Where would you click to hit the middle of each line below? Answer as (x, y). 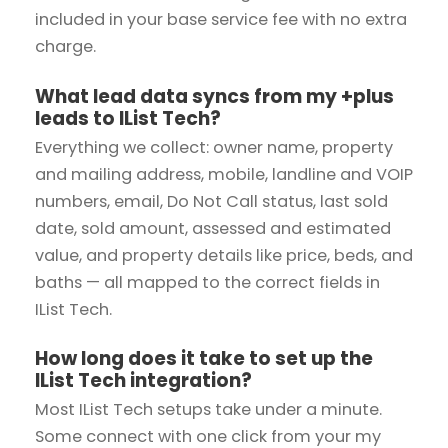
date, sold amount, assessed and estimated (213, 228)
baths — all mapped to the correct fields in (207, 282)
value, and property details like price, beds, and (224, 255)
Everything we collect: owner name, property (214, 147)
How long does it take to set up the (204, 359)
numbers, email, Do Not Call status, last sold (211, 201)
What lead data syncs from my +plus (214, 96)
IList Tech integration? (143, 381)
